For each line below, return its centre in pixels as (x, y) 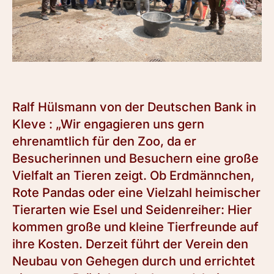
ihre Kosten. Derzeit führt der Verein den (130, 244)
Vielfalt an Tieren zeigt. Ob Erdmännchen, (133, 176)
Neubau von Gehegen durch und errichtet (134, 261)
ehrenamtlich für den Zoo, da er (104, 141)
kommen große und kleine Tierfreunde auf (135, 227)
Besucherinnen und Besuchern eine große (135, 158)
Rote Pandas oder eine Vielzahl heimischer (136, 193)
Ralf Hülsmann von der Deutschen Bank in (134, 107)
